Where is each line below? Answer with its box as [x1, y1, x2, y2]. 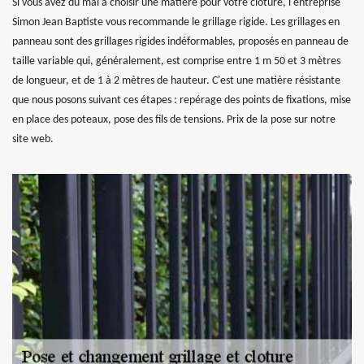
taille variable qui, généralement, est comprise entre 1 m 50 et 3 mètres [12, 55, 340, 67]
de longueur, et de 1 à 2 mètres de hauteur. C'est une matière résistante [12, 75, 340, 87]
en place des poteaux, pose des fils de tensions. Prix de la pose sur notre [12, 114, 336, 126]
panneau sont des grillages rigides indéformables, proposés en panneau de [12, 36, 349, 48]
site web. [12, 133, 54, 145]
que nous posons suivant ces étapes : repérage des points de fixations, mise [12, 94, 351, 106]
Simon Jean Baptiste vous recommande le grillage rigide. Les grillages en [12, 16, 340, 28]
